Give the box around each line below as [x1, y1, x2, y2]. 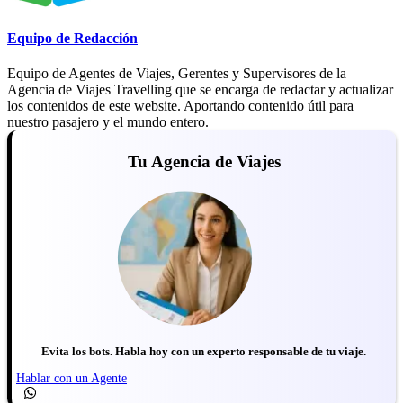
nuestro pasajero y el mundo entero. [7, 114, 209, 130]
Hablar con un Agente [16, 370, 127, 385]
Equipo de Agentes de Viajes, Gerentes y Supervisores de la [7, 66, 346, 82]
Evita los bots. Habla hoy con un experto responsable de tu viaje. [41, 345, 366, 359]
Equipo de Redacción [7, 31, 138, 47]
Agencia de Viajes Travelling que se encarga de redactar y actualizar [7, 82, 393, 98]
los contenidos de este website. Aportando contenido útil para [7, 98, 354, 114]
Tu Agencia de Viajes [127, 152, 281, 171]
